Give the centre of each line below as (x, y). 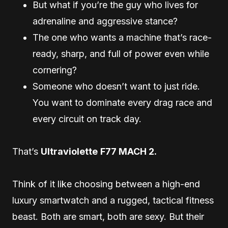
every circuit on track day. (87, 119)
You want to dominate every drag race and (122, 103)
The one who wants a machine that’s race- (122, 38)
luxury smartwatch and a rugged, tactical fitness (113, 201)
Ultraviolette (69, 152)
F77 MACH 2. (129, 152)
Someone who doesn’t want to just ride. (116, 87)
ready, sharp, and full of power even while (121, 54)
